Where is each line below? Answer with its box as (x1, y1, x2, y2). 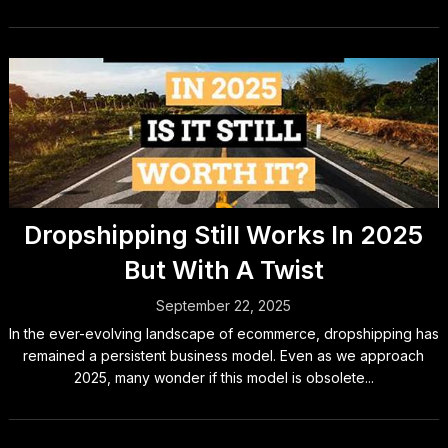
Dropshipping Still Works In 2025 (24, 220, 424, 250)
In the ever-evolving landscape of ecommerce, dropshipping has (8, 325, 439, 342)
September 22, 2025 (156, 297, 292, 314)
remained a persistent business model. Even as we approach (23, 347, 425, 364)
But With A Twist (123, 255, 324, 285)
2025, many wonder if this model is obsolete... (73, 369, 374, 386)
